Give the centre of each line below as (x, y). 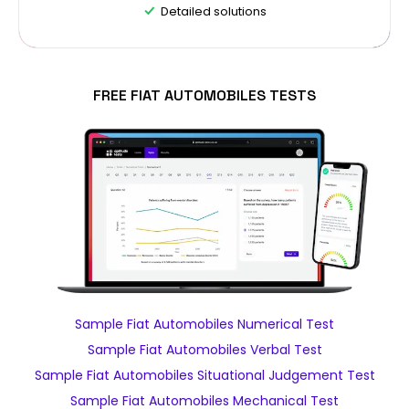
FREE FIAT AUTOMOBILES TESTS (204, 95)
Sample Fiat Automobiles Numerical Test (204, 324)
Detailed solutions (213, 11)
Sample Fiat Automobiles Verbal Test (204, 350)
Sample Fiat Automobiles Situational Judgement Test (204, 375)
